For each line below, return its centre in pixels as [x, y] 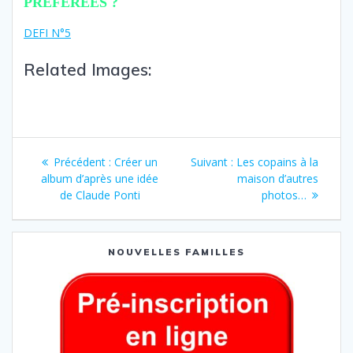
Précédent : [82, 162]
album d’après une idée [100, 179]
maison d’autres [278, 179]
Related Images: [87, 70]
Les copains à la [277, 162]
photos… [284, 195]
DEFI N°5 [47, 33]
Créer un [136, 162]
